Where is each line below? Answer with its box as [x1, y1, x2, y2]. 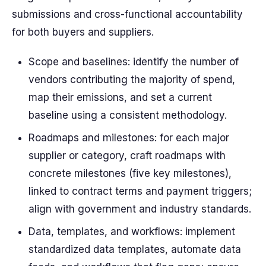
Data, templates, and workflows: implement [28, 226, 235, 237]
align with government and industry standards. [28, 203, 251, 215]
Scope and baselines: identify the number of [28, 56, 239, 68]
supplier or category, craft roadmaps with [28, 150, 226, 161]
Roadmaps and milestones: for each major [28, 132, 229, 144]
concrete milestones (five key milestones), [28, 167, 232, 179]
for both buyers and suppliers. [12, 26, 154, 38]
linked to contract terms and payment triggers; [28, 185, 252, 197]
